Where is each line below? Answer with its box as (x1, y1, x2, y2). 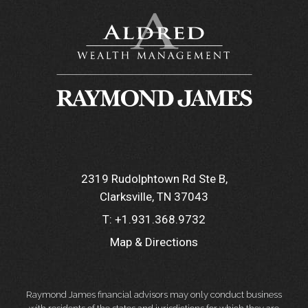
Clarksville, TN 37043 (100, 190, 208, 204)
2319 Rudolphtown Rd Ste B (80, 172, 225, 186)
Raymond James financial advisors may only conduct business (26, 289, 282, 300)
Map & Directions (110, 235, 198, 250)
